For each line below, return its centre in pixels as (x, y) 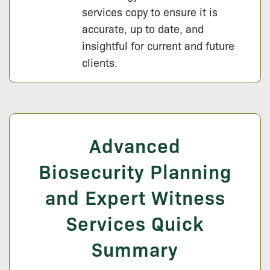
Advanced (135, 145)
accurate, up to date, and (143, 29)
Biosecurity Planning (135, 171)
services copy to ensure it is (150, 12)
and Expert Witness (135, 197)
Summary (135, 249)
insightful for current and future (158, 46)
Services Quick (135, 223)
